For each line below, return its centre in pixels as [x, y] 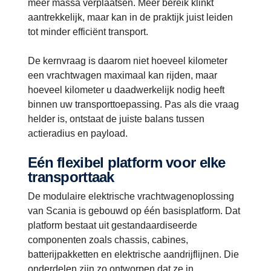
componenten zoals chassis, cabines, [108, 240]
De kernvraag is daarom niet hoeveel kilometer [128, 60]
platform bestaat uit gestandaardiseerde [113, 225]
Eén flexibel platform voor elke [33, 162]
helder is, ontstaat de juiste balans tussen [116, 119]
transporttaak [71, 177]
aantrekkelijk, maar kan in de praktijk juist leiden [130, 17]
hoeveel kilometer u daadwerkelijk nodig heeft [126, 90]
